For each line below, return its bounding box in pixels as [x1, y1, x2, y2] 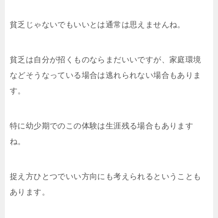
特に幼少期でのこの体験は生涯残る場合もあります [10, 121, 194, 130]
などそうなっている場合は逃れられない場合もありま [10, 71, 201, 79]
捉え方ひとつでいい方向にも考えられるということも [10, 172, 201, 181]
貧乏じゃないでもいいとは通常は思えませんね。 [10, 20, 185, 29]
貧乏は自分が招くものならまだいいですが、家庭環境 [10, 55, 201, 64]
